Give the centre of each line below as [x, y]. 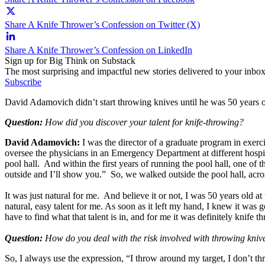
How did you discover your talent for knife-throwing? [143, 122]
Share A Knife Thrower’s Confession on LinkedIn [98, 50]
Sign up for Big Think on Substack [70, 60]
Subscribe [23, 82]
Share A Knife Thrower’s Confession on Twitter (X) [102, 24]
